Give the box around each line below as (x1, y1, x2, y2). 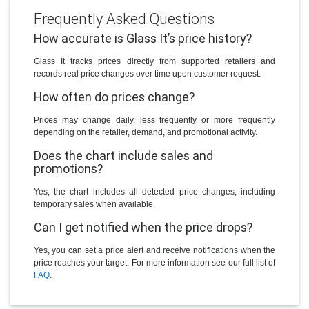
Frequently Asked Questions (33, 9, 215, 28)
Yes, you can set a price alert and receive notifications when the (33, 246, 276, 256)
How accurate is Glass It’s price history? (33, 30, 252, 47)
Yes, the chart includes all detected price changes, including (33, 187, 276, 197)
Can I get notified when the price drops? (33, 219, 252, 236)
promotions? (33, 161, 103, 177)
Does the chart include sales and (33, 148, 213, 164)
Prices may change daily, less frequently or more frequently (33, 115, 276, 126)
